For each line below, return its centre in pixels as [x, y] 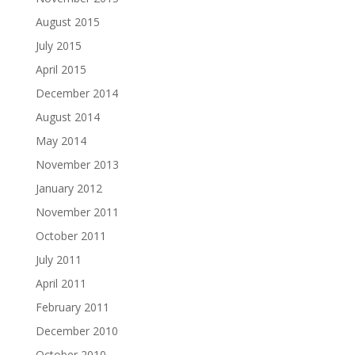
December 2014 [76, 94]
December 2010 [76, 331]
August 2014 [67, 117]
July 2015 [58, 46]
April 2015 [61, 70]
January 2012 [69, 189]
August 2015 [67, 22]
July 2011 [58, 260]
